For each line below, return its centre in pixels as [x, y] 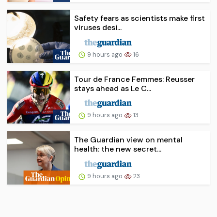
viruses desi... [98, 27]
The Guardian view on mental [128, 140]
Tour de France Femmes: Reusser [134, 79]
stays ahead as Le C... [113, 88]
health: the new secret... [118, 149]
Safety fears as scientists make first [139, 18]
